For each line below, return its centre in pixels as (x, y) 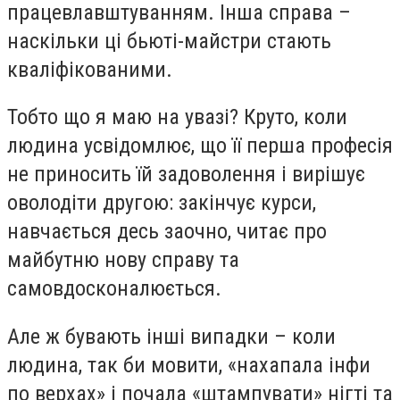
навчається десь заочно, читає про (167, 232)
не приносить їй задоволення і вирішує (186, 175)
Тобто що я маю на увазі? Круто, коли (177, 117)
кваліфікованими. (90, 69)
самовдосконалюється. (114, 289)
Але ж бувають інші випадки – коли (171, 336)
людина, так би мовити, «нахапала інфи (189, 365)
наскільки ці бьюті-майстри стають (169, 41)
